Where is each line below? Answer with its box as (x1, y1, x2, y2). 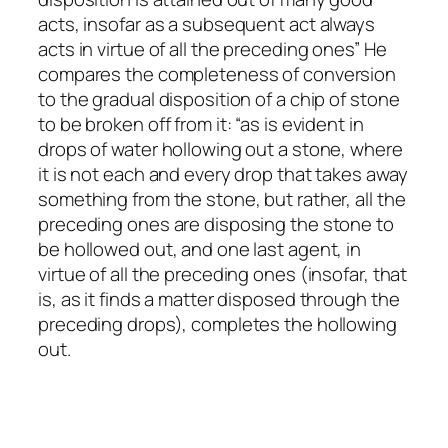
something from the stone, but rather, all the (38, 185, 406, 212)
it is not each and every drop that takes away (38, 160, 408, 187)
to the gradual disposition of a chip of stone (38, 85, 400, 112)
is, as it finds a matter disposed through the (38, 285, 400, 312)
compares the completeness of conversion (38, 60, 397, 87)
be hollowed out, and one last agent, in (38, 235, 362, 262)
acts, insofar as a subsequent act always (38, 10, 375, 37)
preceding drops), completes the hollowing (38, 310, 397, 337)
